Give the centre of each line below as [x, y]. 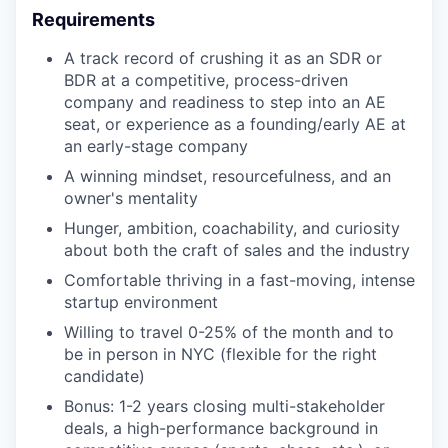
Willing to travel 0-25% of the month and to [229, 332]
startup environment [141, 302]
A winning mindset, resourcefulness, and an [227, 176]
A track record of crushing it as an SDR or [223, 58]
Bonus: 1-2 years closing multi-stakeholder [224, 406]
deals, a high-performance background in [221, 428]
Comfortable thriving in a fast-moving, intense [239, 280]
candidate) [104, 376]
